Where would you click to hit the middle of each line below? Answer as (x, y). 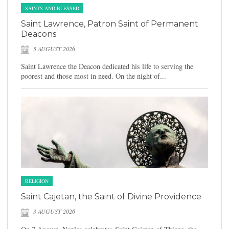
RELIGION (37, 181)
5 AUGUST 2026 (53, 48)
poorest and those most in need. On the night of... (94, 76)
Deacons (39, 34)
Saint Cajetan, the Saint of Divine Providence (111, 197)
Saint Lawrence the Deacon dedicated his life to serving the (107, 66)
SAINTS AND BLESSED (52, 8)
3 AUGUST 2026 (53, 211)
